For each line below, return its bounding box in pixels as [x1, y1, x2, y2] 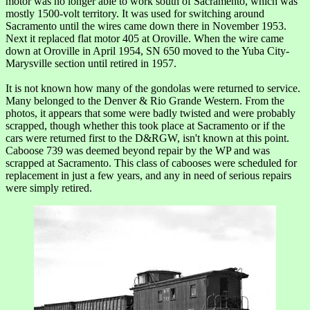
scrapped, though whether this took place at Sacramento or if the [6, 119, 285, 131]
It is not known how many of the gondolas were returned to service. [6, 82, 300, 94]
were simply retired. [6, 181, 92, 194]
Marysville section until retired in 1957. [6, 57, 176, 69]
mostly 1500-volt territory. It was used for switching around [6, 7, 264, 19]
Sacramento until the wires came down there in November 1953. [6, 19, 286, 32]
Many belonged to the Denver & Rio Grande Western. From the [6, 94, 284, 107]
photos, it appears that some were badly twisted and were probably [6, 107, 295, 119]
